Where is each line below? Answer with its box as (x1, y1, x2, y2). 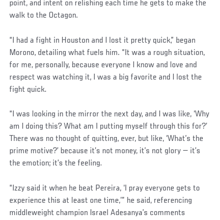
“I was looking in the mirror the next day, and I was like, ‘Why (9, 110, 210, 119)
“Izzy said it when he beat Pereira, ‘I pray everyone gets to (9, 184, 200, 193)
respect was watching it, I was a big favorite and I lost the (9, 73, 202, 82)
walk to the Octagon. (9, 11, 79, 20)
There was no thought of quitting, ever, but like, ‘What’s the (9, 135, 204, 144)
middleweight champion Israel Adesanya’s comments (9, 209, 186, 218)
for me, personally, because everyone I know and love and (9, 60, 197, 70)
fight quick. (9, 85, 47, 94)
